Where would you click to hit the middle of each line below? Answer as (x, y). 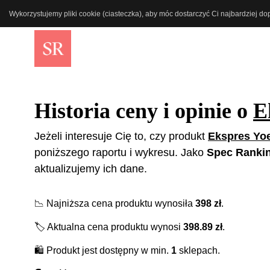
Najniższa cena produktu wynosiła (120, 203)
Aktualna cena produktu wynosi (114, 227)
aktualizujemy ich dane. (91, 168)
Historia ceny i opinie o (144, 111)
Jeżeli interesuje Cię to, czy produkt (121, 136)
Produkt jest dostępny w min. (108, 250)
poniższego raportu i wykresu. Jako (121, 152)
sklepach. (198, 250)
